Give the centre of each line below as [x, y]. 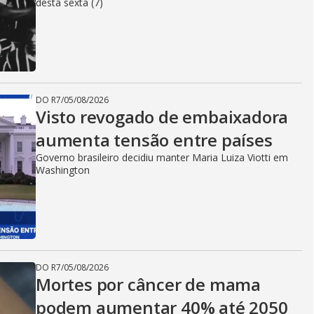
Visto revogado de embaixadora [162, 117]
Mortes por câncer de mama [148, 284]
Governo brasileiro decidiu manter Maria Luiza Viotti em [162, 157]
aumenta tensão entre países [154, 140]
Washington [63, 170]
